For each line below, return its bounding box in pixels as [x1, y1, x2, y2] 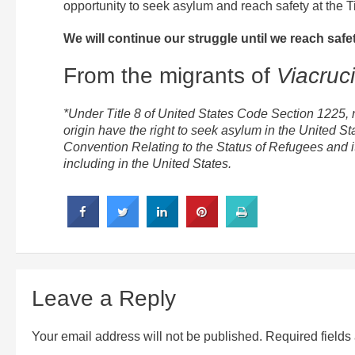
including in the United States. [63, 156, 231, 170]
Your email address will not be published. [32, 329, 262, 343]
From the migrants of [63, 63, 277, 88]
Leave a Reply [32, 285, 176, 311]
